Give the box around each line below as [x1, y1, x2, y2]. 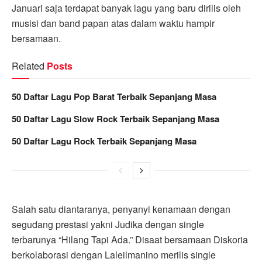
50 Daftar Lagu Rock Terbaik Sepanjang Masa [12, 134, 196, 147]
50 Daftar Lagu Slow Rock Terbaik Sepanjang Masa [12, 112, 219, 125]
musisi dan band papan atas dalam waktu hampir [12, 16, 215, 30]
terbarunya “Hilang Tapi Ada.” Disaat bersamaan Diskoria [12, 232, 248, 246]
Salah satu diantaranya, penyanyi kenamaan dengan [12, 202, 230, 216]
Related [12, 58, 44, 73]
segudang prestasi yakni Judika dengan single [12, 217, 204, 231]
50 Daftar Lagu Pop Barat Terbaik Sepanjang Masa [12, 89, 216, 103]
